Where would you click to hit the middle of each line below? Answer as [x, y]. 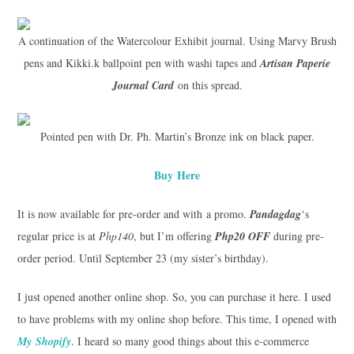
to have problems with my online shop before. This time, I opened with [177, 318]
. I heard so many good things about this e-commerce [190, 341]
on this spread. [210, 85]
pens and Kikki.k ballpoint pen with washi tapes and [142, 62]
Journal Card [145, 85]
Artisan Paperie [295, 63]
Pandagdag [275, 214]
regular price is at [58, 235]
